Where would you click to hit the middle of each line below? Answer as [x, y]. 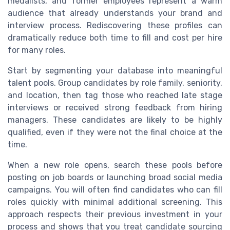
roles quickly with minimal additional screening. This [115, 202]
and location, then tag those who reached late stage [115, 95]
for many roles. [37, 50]
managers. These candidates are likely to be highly [115, 120]
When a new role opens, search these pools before [115, 165]
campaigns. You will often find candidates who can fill [115, 189]
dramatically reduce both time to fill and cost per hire [115, 37]
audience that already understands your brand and [115, 13]
